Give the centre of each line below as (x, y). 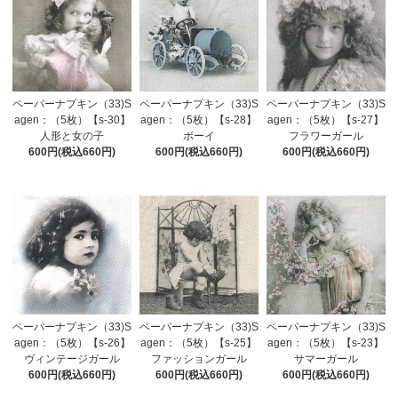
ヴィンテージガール (72, 359)
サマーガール (326, 359)
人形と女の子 (72, 136)
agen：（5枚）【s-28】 (199, 120)
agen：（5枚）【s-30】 (72, 120)
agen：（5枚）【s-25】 (199, 343)
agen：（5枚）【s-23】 (326, 343)
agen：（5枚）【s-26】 (72, 343)
